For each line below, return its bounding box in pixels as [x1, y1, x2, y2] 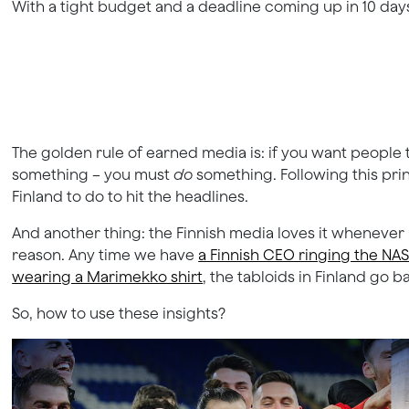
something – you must [12, 165, 174, 183]
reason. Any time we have [12, 246, 199, 263]
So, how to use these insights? [12, 304, 226, 321]
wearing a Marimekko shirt [12, 267, 204, 285]
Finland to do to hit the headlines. [12, 187, 249, 204]
